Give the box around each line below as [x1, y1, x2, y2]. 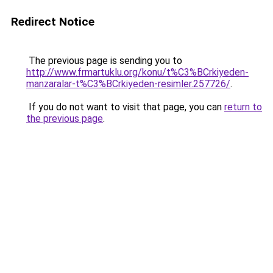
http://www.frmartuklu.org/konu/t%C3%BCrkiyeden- [26, 66, 249, 78]
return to [224, 101, 262, 113]
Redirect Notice [11, 15, 94, 29]
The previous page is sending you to [26, 55, 182, 66]
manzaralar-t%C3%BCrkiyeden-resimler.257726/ [26, 78, 230, 90]
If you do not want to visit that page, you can [26, 101, 224, 113]
